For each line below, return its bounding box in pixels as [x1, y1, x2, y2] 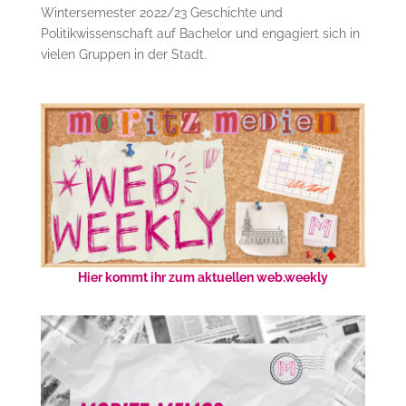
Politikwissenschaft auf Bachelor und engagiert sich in [40, 25, 360, 41]
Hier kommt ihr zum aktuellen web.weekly [77, 269, 328, 285]
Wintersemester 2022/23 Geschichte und [40, 5, 283, 20]
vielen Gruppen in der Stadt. [40, 46, 207, 62]
